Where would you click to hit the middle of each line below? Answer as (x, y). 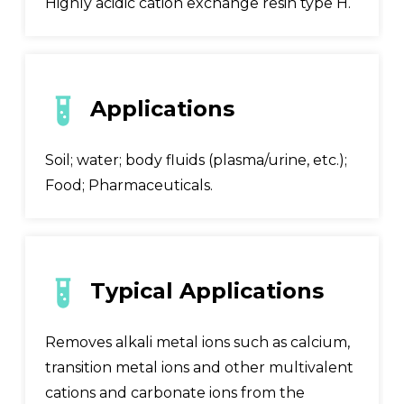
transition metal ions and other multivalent (199, 367)
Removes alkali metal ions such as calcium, (197, 342)
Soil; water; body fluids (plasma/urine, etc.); (196, 160)
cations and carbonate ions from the (174, 392)
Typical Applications (207, 291)
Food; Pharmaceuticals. (129, 185)
